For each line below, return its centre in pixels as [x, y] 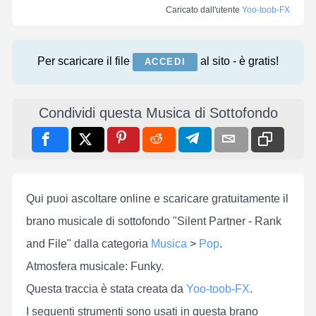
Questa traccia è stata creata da [106, 288]
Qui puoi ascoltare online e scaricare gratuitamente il [157, 198]
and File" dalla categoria [89, 243]
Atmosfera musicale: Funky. [95, 266]
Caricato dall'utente [204, 10]
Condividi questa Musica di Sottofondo [158, 113]
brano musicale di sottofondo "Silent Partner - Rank [154, 221]
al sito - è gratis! [238, 61]
